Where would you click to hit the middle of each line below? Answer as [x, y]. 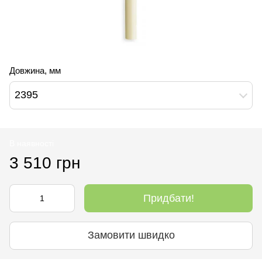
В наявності [32, 143]
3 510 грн [45, 163]
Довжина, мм [35, 70]
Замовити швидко [131, 235]
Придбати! [168, 198]
